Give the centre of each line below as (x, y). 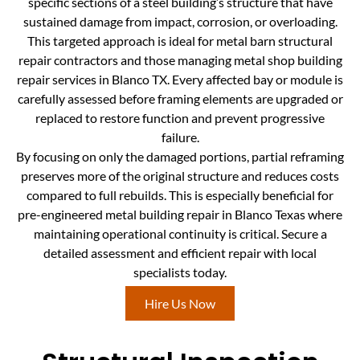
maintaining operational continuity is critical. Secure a (180, 234)
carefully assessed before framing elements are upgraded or (180, 99)
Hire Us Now (180, 303)
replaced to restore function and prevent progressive (180, 118)
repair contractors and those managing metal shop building (180, 60)
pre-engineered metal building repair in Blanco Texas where (180, 215)
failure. (180, 137)
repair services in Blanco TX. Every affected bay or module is (180, 80)
